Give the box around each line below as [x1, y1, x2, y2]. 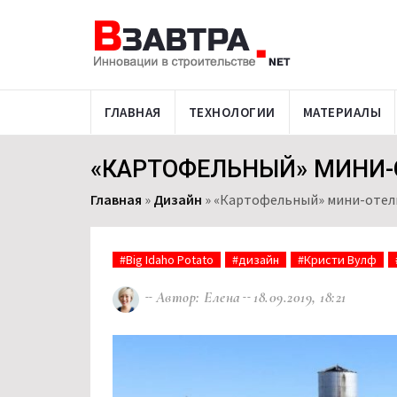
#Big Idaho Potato [120, 252, 214, 268]
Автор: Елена [155, 288, 241, 307]
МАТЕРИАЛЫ [302, 104, 381, 121]
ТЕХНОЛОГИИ [188, 104, 276, 121]
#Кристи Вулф [298, 252, 377, 268]
